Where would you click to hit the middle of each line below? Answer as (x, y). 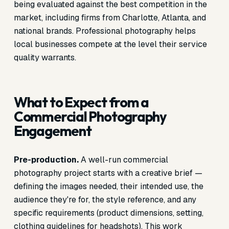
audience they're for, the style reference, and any (105, 200)
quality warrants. (45, 58)
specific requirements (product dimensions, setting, (108, 213)
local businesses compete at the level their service (110, 44)
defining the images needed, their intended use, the (108, 186)
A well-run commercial (123, 160)
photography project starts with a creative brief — (108, 173)
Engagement (52, 131)
